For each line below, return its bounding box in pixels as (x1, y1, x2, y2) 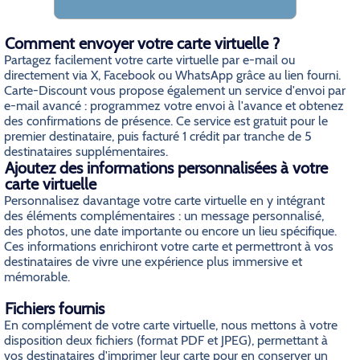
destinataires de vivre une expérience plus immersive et (4, 254, 302, 269)
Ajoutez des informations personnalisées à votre (5, 158, 328, 178)
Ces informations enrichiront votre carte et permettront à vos (4, 239, 333, 254)
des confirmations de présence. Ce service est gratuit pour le (4, 113, 328, 129)
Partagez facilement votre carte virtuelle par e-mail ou (4, 52, 295, 67)
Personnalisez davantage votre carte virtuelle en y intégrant (4, 193, 325, 208)
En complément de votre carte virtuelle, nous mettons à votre (4, 317, 337, 333)
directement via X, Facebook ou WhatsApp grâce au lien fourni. (4, 67, 341, 83)
